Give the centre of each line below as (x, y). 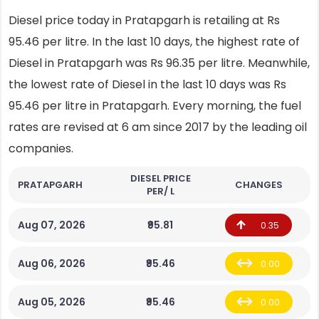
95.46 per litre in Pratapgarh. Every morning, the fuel (155, 106)
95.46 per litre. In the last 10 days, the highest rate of (154, 42)
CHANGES (258, 185)
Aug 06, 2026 (52, 263)
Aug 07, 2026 (52, 225)
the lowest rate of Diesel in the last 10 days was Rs (147, 84)
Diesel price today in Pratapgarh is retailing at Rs (144, 20)
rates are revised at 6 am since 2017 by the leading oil (158, 127)
